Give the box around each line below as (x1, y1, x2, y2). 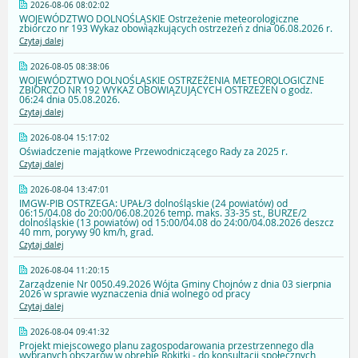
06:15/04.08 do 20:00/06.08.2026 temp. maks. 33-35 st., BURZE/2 (19, 206, 307, 220)
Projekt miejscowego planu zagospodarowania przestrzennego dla (19, 339, 314, 352)
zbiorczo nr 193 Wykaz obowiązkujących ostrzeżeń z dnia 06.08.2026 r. (19, 22, 332, 35)
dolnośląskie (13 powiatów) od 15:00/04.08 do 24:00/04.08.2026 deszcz (19, 216, 334, 229)
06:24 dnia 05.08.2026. (19, 93, 120, 106)
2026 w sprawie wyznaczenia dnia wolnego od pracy (19, 287, 250, 300)
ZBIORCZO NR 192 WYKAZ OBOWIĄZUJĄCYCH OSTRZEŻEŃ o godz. (19, 83, 312, 97)
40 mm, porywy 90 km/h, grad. (19, 225, 153, 239)
